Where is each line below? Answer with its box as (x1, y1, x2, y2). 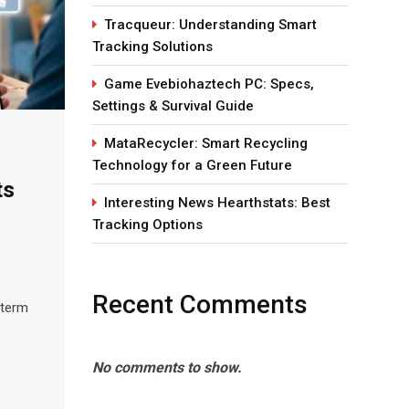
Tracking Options (92, 216, 203, 233)
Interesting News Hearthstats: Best (104, 194, 330, 211)
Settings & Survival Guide (92, 98, 254, 114)
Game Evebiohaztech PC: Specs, (104, 76, 314, 92)
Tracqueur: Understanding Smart (104, 16, 317, 33)
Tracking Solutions (92, 38, 213, 55)
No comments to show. (92, 359, 242, 376)
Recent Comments (92, 289, 308, 320)
